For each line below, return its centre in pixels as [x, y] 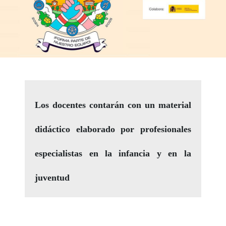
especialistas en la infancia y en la [113, 154]
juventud [52, 178]
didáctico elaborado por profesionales [113, 129]
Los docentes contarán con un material [113, 105]
